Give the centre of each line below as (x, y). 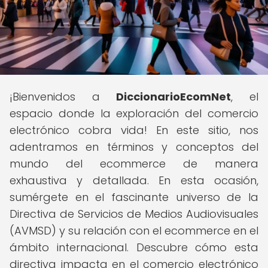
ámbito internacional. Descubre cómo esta (134, 247)
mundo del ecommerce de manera (134, 164)
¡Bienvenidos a (63, 97)
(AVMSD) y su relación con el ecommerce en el (134, 231)
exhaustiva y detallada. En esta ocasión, (134, 180)
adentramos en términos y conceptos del (134, 147)
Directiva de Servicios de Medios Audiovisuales (134, 214)
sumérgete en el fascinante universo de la (134, 197)
